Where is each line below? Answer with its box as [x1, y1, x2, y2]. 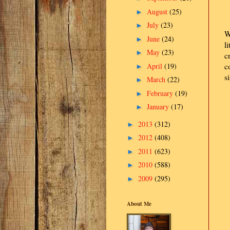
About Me [127, 200, 151, 208]
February [146, 88, 175, 98]
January [146, 102, 171, 111]
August [146, 6, 169, 16]
